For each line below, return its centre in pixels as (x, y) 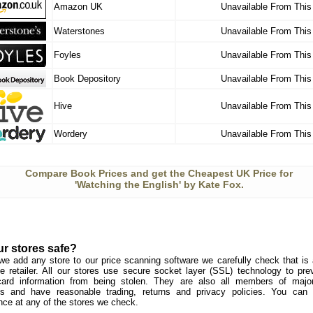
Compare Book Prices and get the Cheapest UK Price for (159, 173)
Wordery (71, 134)
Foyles (67, 55)
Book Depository (87, 79)
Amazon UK (78, 7)
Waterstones (79, 31)
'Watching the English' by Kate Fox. (159, 184)
